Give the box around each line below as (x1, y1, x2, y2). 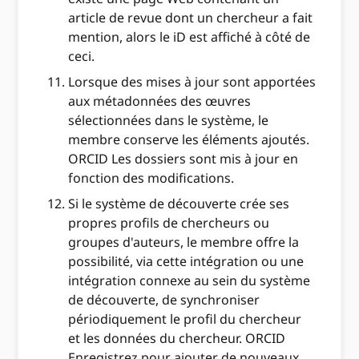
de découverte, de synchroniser (68, 291, 260, 309)
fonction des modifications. (68, 169, 238, 188)
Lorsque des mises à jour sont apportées (68, 73, 317, 91)
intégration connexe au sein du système (68, 272, 311, 290)
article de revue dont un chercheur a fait (68, 9, 313, 27)
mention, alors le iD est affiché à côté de (68, 28, 311, 46)
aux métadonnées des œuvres (68, 92, 252, 111)
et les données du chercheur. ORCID (68, 329, 286, 348)
